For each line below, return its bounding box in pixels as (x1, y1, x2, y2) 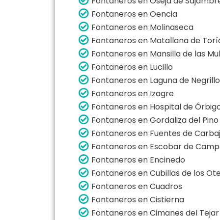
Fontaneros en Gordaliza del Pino (91, 114, 219, 126)
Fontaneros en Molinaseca (91, 21, 193, 33)
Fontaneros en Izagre (91, 87, 174, 99)
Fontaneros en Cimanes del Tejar (91, 207, 219, 219)
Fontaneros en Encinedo (91, 154, 185, 165)
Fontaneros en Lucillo (91, 61, 173, 73)
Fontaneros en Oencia (91, 8, 177, 20)
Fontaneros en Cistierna (91, 193, 184, 205)
